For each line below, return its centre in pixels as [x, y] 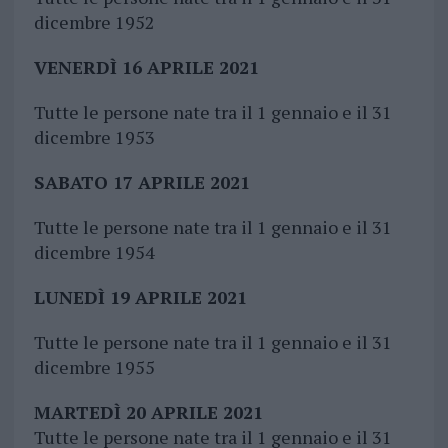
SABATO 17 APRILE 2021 [141, 182]
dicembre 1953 [94, 137]
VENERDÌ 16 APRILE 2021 [146, 67]
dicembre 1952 [94, 22]
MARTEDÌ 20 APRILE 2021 [148, 412]
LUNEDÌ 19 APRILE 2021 [140, 297]
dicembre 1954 [94, 252]
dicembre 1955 [94, 367]
